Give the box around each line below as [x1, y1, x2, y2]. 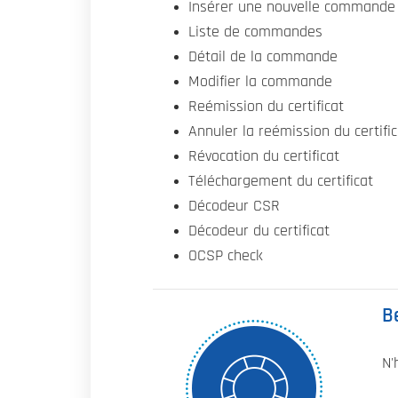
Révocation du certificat [188, 148, 339, 165]
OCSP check [188, 248, 263, 265]
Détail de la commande [188, 49, 338, 66]
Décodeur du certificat [188, 223, 330, 240]
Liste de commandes [188, 24, 322, 41]
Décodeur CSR [188, 198, 280, 215]
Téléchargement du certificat [188, 173, 373, 190]
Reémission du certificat [188, 99, 344, 115]
